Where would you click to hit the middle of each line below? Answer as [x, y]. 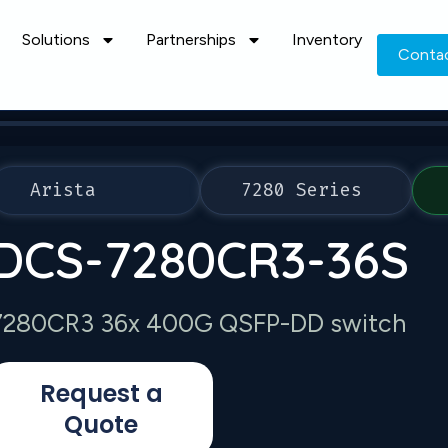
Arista [63, 190]
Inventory [326, 39]
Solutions [55, 39]
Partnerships [190, 39]
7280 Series [302, 190]
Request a [101, 393]
